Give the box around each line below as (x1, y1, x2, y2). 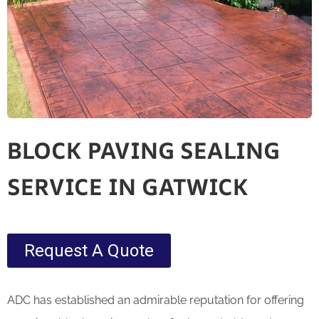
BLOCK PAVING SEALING (7, 134, 280, 166)
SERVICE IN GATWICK (7, 170, 249, 202)
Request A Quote (24, 240, 154, 261)
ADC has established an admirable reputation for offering (7, 293, 304, 307)
